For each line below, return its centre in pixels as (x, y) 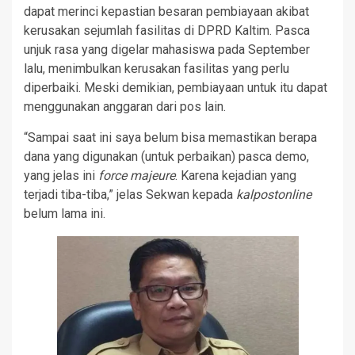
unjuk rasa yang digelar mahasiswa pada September (167, 49)
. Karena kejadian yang (236, 175)
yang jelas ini (61, 175)
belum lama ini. (65, 213)
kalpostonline (274, 194)
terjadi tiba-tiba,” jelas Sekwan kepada (130, 194)
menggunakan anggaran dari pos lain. (125, 106)
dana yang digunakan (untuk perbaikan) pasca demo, (166, 156)
